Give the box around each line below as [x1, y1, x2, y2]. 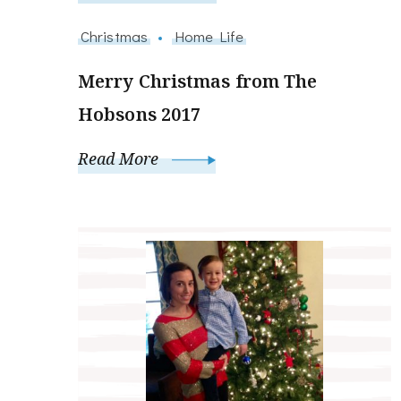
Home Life [175, 25, 243, 46]
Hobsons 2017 [78, 101, 201, 126]
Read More [78, 147, 163, 169]
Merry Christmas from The [78, 68, 318, 93]
